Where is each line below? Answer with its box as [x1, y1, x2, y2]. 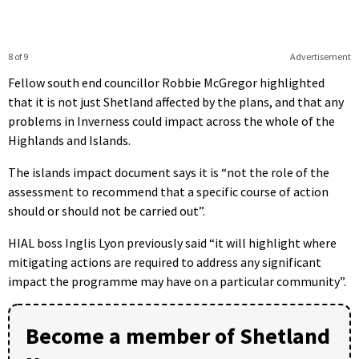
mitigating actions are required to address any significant [8, 254, 321, 271]
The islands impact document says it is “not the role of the [8, 164, 329, 181]
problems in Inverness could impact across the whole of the [8, 113, 335, 130]
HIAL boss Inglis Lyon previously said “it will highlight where [8, 235, 337, 252]
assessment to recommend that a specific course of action [8, 184, 329, 200]
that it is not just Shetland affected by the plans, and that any [8, 94, 344, 111]
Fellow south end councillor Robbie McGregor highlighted [8, 75, 325, 91]
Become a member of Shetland [26, 321, 330, 351]
